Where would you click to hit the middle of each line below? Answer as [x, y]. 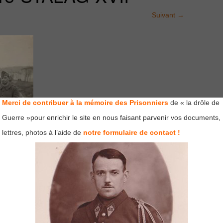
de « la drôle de [194, 103]
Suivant [165, 15]
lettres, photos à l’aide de [42, 132]
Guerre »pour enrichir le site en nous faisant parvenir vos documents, [111, 117]
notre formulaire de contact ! [132, 132]
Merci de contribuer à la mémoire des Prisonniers [85, 103]
